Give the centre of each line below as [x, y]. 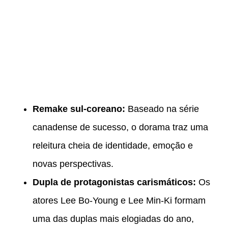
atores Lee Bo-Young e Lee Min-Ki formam [119, 201]
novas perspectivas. [73, 164]
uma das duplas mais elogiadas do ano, [113, 219]
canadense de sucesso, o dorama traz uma [120, 127]
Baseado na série [162, 109]
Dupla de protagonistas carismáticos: [114, 182]
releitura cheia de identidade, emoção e [113, 146]
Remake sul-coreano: [79, 109]
